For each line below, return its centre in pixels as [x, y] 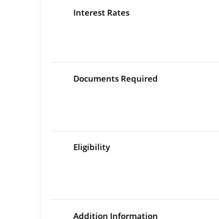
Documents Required [116, 78]
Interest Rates [102, 13]
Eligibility [92, 147]
